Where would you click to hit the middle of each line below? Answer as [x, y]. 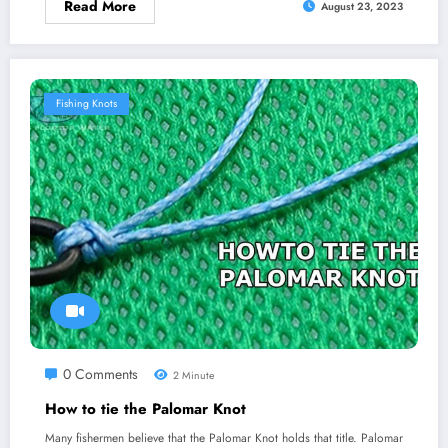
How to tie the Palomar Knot [145, 409]
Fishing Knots [86, 104]
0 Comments [100, 374]
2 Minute [192, 376]
